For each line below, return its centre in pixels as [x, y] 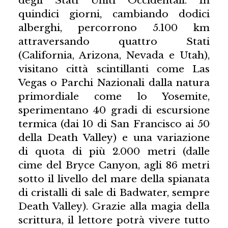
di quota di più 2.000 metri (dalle [114, 151]
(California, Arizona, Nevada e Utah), [114, 55]
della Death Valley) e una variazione [114, 138]
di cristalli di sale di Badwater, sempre [114, 193]
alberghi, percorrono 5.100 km [114, 28]
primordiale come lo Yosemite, [114, 96]
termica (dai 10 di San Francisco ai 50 [114, 124]
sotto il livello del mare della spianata [114, 179]
